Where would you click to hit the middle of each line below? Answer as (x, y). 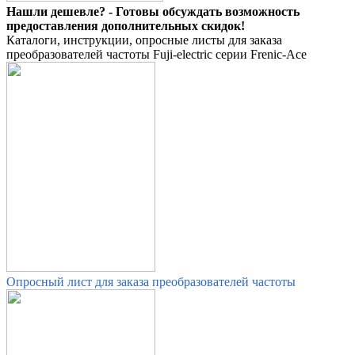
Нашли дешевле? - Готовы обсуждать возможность (153, 12)
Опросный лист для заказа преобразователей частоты (151, 282)
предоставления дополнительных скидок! (126, 26)
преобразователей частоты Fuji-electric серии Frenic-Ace (157, 55)
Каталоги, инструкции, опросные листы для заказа (144, 40)
